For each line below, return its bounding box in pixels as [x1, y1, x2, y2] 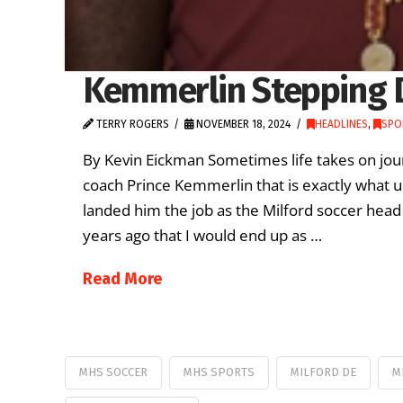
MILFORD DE [290, 364, 356, 379]
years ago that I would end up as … [83, 225, 322, 246]
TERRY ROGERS [94, 117, 169, 130]
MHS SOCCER [79, 364, 148, 379]
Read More [83, 269, 162, 290]
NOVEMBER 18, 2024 [193, 117, 291, 130]
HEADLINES [314, 117, 368, 130]
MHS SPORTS [183, 364, 255, 379]
